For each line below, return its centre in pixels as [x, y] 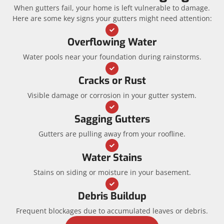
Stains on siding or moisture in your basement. [112, 172]
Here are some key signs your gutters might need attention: [112, 18]
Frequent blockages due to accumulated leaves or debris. [112, 211]
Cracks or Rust [112, 81]
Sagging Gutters [112, 119]
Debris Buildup [112, 196]
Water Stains [112, 158]
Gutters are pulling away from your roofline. [112, 134]
